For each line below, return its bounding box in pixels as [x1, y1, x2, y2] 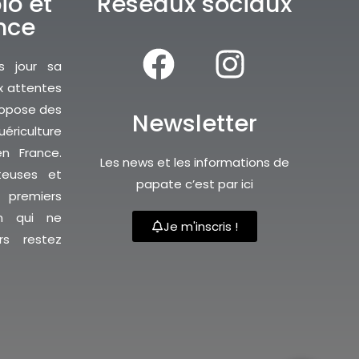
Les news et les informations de [99, 154, 289, 171]
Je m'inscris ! [163, 218, 238, 236]
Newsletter [131, 107, 257, 140]
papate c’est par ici [135, 175, 253, 193]
